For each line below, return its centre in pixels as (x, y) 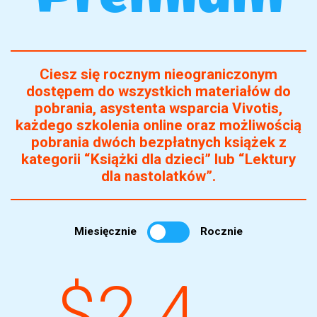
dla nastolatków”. (158, 176)
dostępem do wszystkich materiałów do (158, 91)
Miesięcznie (105, 232)
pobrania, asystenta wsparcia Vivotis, (158, 108)
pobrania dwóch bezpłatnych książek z (158, 142)
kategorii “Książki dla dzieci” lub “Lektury (158, 159)
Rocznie (221, 232)
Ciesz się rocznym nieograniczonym (158, 74)
